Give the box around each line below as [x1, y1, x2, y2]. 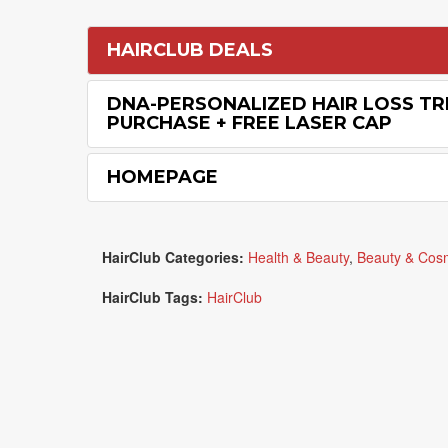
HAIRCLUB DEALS [107, 39, 273, 61]
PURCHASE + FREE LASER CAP [107, 112, 392, 134]
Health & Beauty [248, 247, 349, 267]
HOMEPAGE [107, 166, 218, 188]
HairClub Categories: [102, 247, 244, 267]
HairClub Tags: [102, 287, 203, 307]
